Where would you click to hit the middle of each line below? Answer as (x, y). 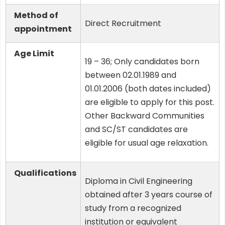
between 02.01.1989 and (131, 75)
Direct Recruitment (123, 24)
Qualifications (45, 173)
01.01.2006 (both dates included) (148, 89)
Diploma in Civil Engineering (139, 181)
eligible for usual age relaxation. (147, 143)
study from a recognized (133, 208)
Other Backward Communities (145, 116)
